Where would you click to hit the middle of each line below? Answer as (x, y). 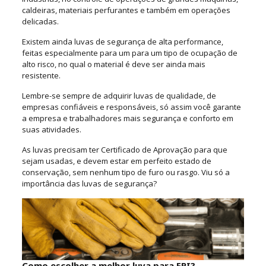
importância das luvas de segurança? (89, 183)
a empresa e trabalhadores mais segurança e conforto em (127, 118)
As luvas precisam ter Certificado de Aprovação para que (124, 149)
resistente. (41, 75)
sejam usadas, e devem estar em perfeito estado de (116, 161)
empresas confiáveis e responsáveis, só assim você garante (131, 107)
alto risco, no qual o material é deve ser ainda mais (113, 64)
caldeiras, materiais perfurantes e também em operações (126, 10)
